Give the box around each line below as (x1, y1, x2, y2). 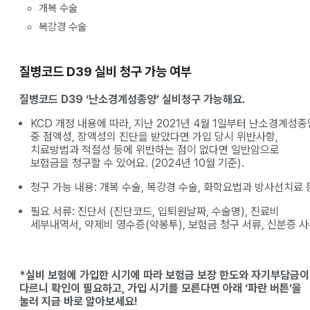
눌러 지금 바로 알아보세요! (19, 294, 138, 308)
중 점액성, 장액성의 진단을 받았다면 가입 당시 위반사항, (30, 129, 278, 143)
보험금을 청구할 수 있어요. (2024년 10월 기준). (30, 156, 244, 170)
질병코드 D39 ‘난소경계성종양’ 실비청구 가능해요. (19, 92, 245, 106)
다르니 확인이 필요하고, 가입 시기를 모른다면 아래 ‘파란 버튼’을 (19, 281, 302, 295)
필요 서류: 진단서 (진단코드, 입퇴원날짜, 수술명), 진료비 (30, 204, 280, 218)
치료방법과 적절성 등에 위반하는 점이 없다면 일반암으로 (30, 143, 280, 156)
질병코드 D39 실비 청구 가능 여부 (19, 63, 192, 80)
